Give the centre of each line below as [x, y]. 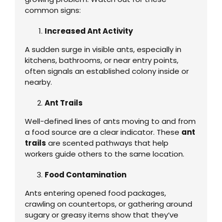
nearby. [38, 82]
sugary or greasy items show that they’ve [101, 215]
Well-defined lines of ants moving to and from [110, 121]
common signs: [53, 10]
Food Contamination [85, 174]
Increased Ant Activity [88, 31]
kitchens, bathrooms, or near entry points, [101, 60]
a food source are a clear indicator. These [103, 132]
